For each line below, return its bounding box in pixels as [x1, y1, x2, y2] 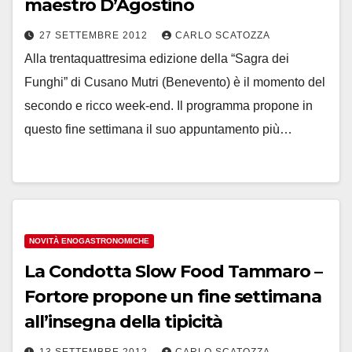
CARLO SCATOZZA [175, 30, 270, 41]
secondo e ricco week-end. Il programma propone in [24, 99, 313, 112]
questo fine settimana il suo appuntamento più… [24, 123, 292, 136]
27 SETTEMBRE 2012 [39, 30, 151, 41]
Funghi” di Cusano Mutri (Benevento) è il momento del [24, 75, 325, 89]
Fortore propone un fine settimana [24, 286, 321, 307]
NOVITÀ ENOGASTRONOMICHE [29, 236, 149, 245]
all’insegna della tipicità [24, 311, 223, 332]
